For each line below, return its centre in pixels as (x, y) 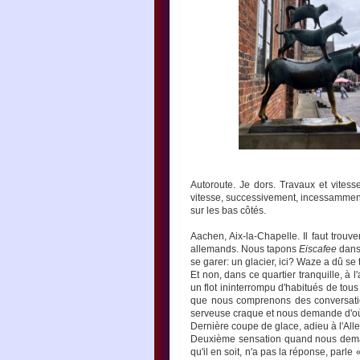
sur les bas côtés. (228, 211)
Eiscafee (318, 249)
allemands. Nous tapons (245, 249)
